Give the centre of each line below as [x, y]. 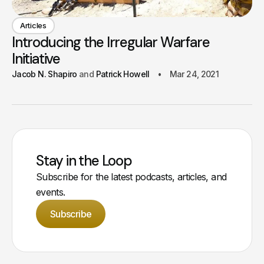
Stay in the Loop [84, 160]
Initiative [36, 58]
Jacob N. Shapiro [44, 74]
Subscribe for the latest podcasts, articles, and [131, 176]
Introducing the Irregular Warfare [111, 42]
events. [51, 192]
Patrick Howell [123, 74]
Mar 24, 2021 [194, 74]
